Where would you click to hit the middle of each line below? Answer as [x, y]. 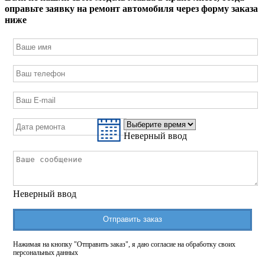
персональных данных [46, 252]
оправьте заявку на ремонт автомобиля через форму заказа [131, 9]
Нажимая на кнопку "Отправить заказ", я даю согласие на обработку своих [124, 244]
